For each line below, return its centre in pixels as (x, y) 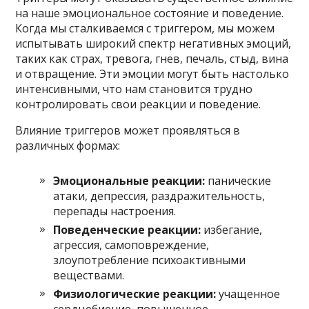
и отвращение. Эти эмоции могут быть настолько (152, 73)
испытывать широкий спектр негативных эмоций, (153, 43)
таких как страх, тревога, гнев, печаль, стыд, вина (152, 58)
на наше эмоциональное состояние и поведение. (150, 13)
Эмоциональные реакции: (129, 180)
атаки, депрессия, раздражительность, (159, 196)
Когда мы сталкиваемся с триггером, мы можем (145, 28)
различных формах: (68, 145)
